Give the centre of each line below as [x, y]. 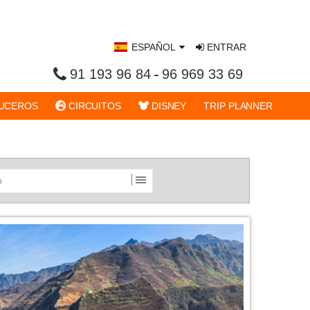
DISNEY [167, 106]
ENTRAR [225, 47]
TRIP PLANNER [238, 106]
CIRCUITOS [93, 106]
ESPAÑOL [154, 47]
